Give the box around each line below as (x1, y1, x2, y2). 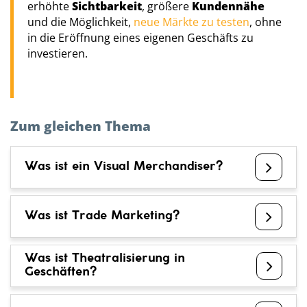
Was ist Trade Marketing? (25, 210, 180, 223)
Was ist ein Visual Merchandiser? (25, 161, 223, 173)
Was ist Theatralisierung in (25, 253, 185, 265)
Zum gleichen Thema (10, 117, 151, 135)
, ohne (249, 14, 282, 29)
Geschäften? (25, 267, 97, 279)
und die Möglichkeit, (27, 14, 134, 29)
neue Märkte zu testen (134, 14, 249, 29)
